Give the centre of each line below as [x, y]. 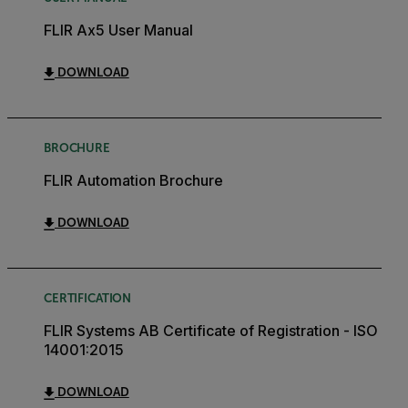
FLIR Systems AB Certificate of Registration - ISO [211, 331]
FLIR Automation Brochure [133, 181]
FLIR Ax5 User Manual [118, 31]
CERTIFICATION [88, 299]
